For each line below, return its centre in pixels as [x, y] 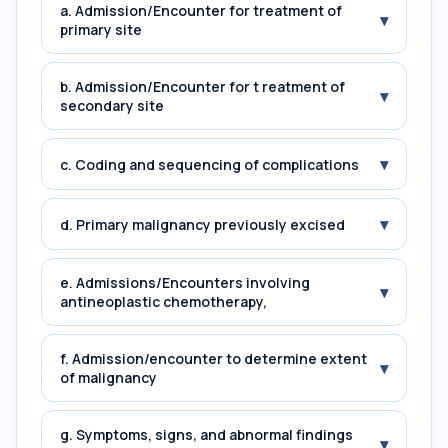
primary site [101, 29]
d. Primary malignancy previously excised [202, 224]
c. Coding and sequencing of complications [209, 164]
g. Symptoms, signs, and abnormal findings [206, 434]
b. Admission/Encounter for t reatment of [202, 86]
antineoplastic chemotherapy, [163, 301]
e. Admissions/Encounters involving [185, 282]
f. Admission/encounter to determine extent [213, 358]
